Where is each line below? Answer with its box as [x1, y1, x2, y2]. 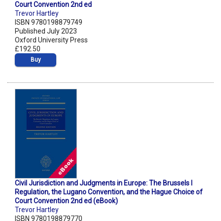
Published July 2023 [15, 27, 77, 36]
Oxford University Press [15, 36, 88, 44]
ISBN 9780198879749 [15, 18, 82, 27]
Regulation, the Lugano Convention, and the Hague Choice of [15, 188, 203, 196]
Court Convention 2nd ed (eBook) [15, 197, 118, 205]
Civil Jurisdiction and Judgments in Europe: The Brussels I [15, 179, 192, 187]
